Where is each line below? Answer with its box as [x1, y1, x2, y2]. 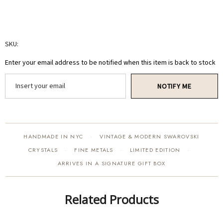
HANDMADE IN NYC [23, 132, 86, 140]
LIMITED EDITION [127, 146, 183, 154]
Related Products [64, 191, 159, 208]
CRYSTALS [28, 146, 60, 154]
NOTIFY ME [157, 82, 192, 91]
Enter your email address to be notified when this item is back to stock [5, 58, 216, 68]
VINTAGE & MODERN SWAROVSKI [97, 132, 200, 140]
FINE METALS [72, 146, 116, 154]
